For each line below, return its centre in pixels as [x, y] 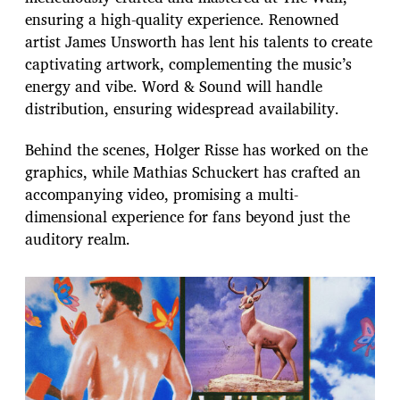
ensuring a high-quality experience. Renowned [182, 19]
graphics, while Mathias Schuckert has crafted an [193, 171]
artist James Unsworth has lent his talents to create [199, 41]
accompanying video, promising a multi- [162, 194]
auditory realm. [78, 238]
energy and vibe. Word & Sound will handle [174, 86]
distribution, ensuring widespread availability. [182, 108]
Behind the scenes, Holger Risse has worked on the [196, 149]
